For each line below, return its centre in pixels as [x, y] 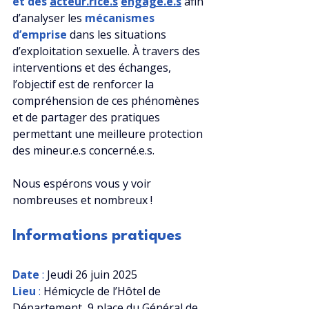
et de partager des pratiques [88, 118]
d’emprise [40, 35]
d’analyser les [49, 18]
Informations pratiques [97, 236]
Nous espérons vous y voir [83, 184]
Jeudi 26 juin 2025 [91, 275]
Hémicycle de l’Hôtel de [103, 291]
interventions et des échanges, [93, 68]
